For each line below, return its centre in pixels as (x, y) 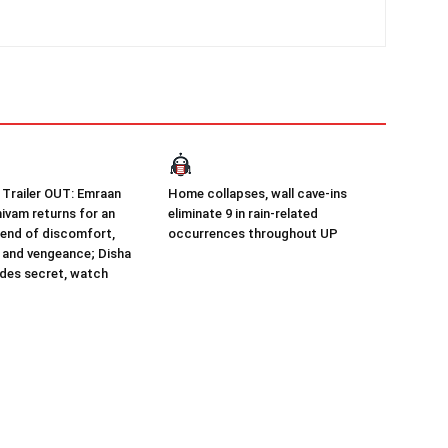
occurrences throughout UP (253, 233)
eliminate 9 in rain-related (243, 213)
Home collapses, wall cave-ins (257, 193)
